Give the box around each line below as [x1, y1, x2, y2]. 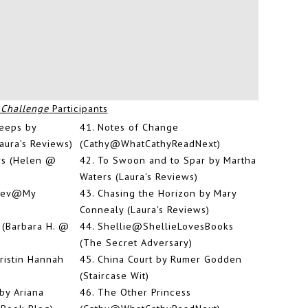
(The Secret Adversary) [80, 236, 192, 250]
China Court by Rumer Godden [98, 252, 242, 266]
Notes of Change [98, 120, 179, 134]
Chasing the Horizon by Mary [98, 186, 236, 200]
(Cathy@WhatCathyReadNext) [80, 137, 221, 151]
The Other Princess [98, 285, 191, 299]
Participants [48, 102, 108, 115]
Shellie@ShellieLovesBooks [98, 219, 234, 233]
